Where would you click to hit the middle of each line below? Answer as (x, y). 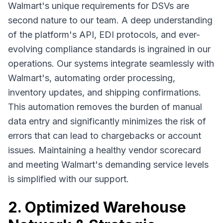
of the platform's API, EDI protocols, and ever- (104, 35)
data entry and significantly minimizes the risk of (107, 121)
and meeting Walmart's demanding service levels (108, 165)
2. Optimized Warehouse (97, 207)
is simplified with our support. (68, 179)
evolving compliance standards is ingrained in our (109, 49)
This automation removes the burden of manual (105, 107)
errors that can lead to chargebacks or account (105, 136)
